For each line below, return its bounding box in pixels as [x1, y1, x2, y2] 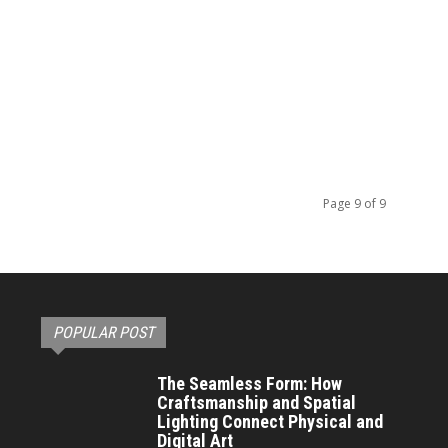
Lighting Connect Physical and [157, 410, 384, 432]
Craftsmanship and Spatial [157, 391, 357, 413]
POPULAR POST [53, 322, 155, 342]
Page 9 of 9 [323, 194, 386, 212]
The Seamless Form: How [157, 372, 343, 394]
